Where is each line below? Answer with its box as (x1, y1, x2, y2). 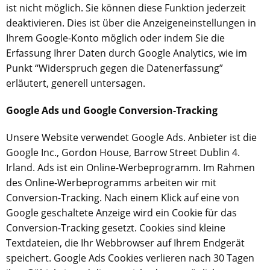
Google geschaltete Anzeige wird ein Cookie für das (6, 206, 237, 219)
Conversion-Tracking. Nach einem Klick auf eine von (6, 191, 239, 204)
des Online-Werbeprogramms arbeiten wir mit (6, 176, 216, 189)
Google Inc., (6, 146, 61, 159)
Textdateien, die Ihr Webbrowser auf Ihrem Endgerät (6, 236, 245, 250)
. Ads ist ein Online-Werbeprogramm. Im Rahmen (33, 161, 255, 174)
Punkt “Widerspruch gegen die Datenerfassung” (6, 61, 223, 75)
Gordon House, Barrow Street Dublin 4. (61, 146, 240, 159)
